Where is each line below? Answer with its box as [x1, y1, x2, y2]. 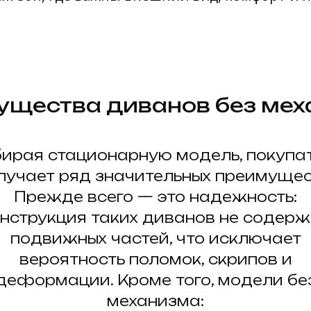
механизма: [107, 292, 204, 310]
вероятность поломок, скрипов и [19, 251, 292, 268]
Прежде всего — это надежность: [14, 188, 297, 205]
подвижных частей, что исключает [10, 230, 301, 247]
